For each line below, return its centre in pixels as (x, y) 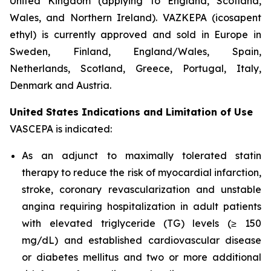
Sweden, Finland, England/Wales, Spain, (135, 51)
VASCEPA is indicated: (63, 129)
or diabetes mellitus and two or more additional (142, 257)
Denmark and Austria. (60, 85)
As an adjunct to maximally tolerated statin (142, 155)
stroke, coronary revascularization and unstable (142, 189)
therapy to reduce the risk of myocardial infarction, (142, 172)
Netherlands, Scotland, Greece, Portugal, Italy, (135, 68)
